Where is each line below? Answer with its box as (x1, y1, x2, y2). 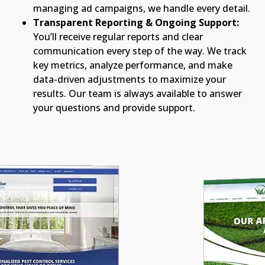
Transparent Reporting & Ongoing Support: (33, 15, 239, 29)
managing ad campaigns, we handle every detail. (33, 1, 250, 15)
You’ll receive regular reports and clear (33, 30, 203, 43)
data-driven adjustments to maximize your (33, 72, 226, 86)
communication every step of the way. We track (33, 44, 247, 57)
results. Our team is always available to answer (33, 86, 242, 100)
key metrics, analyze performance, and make (33, 58, 232, 72)
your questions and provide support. (33, 101, 195, 114)
